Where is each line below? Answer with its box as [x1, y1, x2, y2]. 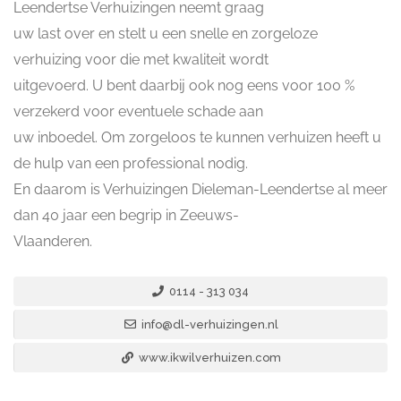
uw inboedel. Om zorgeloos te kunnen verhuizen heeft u [13, 129, 381, 146]
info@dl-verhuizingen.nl [138, 318, 278, 331]
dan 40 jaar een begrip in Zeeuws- [13, 207, 239, 224]
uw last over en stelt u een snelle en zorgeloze [13, 25, 318, 42]
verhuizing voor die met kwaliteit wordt [13, 51, 269, 68]
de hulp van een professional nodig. [13, 155, 248, 172]
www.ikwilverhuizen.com [135, 351, 281, 364]
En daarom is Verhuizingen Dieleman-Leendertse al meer [13, 181, 388, 198]
